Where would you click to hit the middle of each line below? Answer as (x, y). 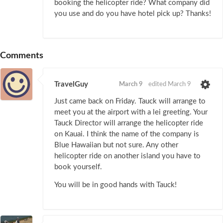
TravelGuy (71, 85)
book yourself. (78, 167)
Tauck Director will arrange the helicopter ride (129, 123)
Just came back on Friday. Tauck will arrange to (130, 101)
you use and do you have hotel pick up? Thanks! (133, 14)
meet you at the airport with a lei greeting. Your (131, 112)
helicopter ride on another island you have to (127, 156)
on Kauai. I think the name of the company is (127, 134)
